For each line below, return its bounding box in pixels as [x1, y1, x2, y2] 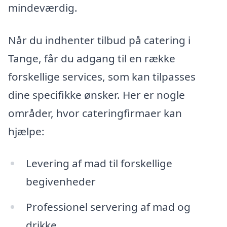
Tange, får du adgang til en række [8, 51, 175, 65]
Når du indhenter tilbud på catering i [8, 32, 191, 47]
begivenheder [25, 174, 96, 189]
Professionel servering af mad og [25, 200, 191, 214]
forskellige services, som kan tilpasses [8, 69, 196, 84]
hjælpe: [8, 124, 45, 138]
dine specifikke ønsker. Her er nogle [8, 87, 185, 102]
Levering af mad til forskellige [25, 156, 172, 171]
